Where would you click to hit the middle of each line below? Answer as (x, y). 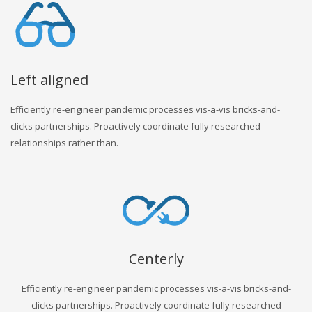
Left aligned (49, 80)
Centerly (156, 258)
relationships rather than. (64, 143)
